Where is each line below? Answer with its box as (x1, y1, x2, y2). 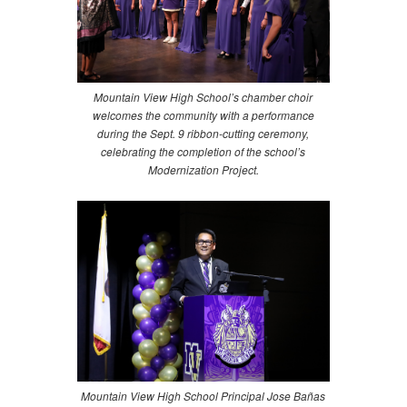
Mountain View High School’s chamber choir (94, 89, 313, 105)
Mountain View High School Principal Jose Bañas (81, 387, 326, 403)
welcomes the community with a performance (92, 107, 314, 124)
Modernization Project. (147, 162, 259, 178)
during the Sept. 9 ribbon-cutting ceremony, (97, 125, 310, 142)
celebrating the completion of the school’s (101, 144, 306, 160)
